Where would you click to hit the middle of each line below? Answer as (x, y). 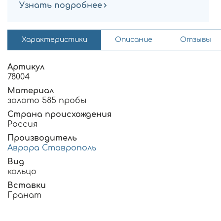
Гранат (24, 196)
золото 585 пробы (47, 101)
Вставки (27, 186)
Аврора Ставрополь (52, 148)
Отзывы (196, 40)
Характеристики (55, 40)
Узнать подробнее (61, 6)
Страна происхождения (59, 115)
